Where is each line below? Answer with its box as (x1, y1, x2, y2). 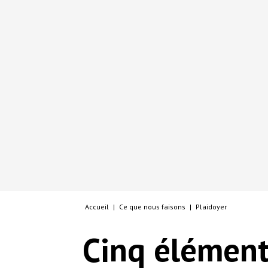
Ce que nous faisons (119, 202, 185, 211)
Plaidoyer (196, 202, 227, 211)
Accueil (85, 202, 109, 211)
